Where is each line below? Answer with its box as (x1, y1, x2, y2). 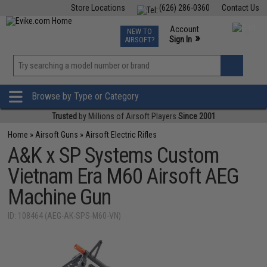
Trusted (51, 111, 77, 121)
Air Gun (88, 24, 113, 33)
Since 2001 (178, 111, 216, 121)
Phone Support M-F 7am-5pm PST (144, 45, 256, 55)
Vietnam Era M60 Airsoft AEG (8, 164, 239, 189)
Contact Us (221, 3, 259, 13)
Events (150, 24, 173, 33)
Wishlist (144, 75, 172, 85)
